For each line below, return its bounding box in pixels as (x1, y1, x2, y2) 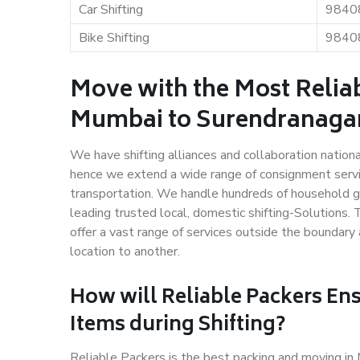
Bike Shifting (79, 29, 149, 47)
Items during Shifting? (70, 309, 285, 343)
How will (70, 281, 162, 316)
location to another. (70, 243, 180, 260)
